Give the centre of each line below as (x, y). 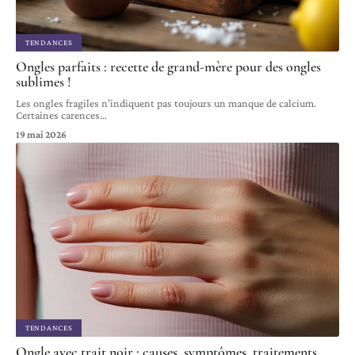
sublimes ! (44, 81)
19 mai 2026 (41, 134)
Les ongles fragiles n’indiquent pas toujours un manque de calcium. (166, 103)
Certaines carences (58, 115)
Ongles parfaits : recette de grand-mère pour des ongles (168, 66)
